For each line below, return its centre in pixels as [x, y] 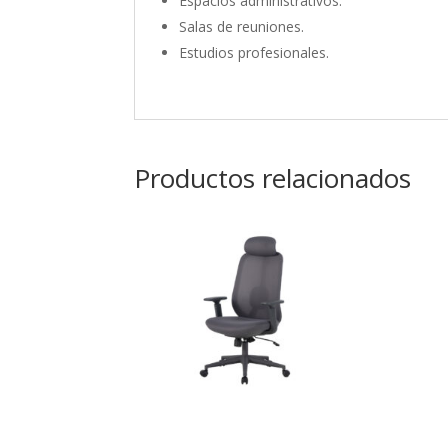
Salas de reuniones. [242, 26]
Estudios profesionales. [254, 52]
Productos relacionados [273, 178]
